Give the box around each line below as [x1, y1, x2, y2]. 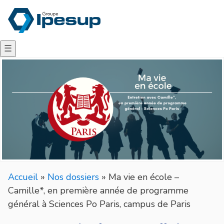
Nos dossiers [47, 170, 99, 183]
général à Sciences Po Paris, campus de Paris [8, 197, 190, 210]
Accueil [8, 170, 38, 183]
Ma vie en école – [108, 170, 179, 183]
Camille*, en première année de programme [8, 184, 188, 196]
